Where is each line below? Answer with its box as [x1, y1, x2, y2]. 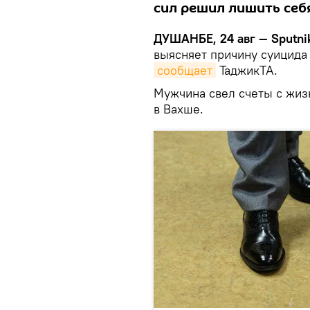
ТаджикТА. [216, 62, 277, 79]
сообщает [157, 62, 212, 79]
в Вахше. [154, 101, 203, 118]
